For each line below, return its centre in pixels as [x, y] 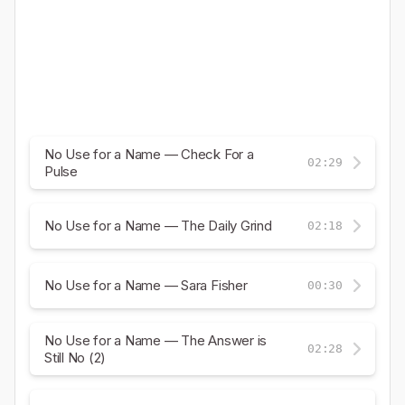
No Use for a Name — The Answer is [156, 340]
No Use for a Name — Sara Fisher [146, 286]
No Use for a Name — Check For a [149, 154]
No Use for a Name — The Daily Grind [158, 226]
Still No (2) [75, 357]
